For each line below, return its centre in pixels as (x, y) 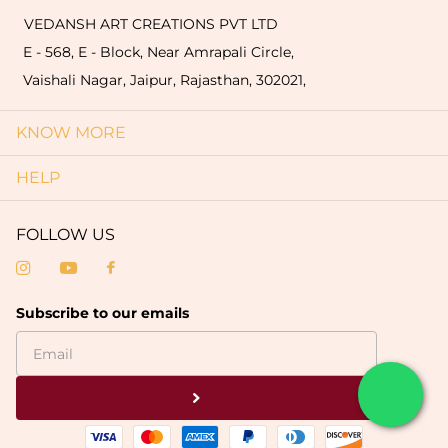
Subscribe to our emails (102, 313)
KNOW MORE (71, 133)
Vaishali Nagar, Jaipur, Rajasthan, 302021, (164, 79)
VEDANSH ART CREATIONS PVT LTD (147, 23)
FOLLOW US (65, 235)
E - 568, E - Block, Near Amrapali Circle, (158, 51)
